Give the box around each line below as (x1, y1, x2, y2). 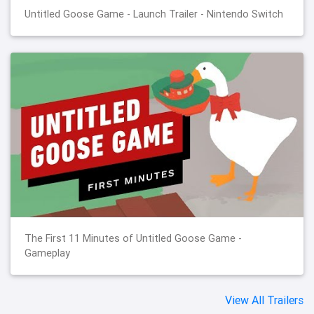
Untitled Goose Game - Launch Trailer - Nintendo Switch (25, 7, 283, 20)
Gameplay (25, 246, 70, 259)
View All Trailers (225, 292, 303, 307)
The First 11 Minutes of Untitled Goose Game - (25, 231, 242, 245)
